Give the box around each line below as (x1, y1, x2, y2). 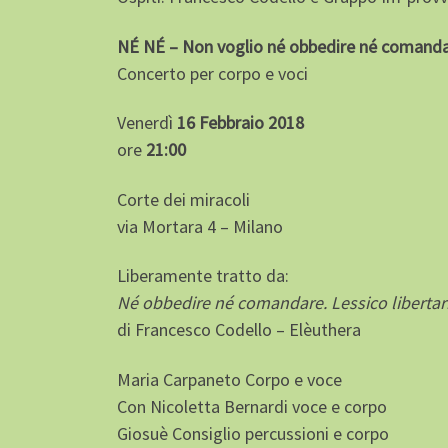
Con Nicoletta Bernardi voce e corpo (117, 394, 387, 418)
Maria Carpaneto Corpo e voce (117, 367, 342, 391)
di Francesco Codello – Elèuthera (117, 318, 361, 342)
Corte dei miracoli (117, 187, 250, 211)
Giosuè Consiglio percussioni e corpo (117, 421, 389, 445)
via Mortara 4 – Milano (117, 214, 283, 238)
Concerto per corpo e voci (117, 61, 308, 85)
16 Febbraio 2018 (173, 111, 304, 135)
